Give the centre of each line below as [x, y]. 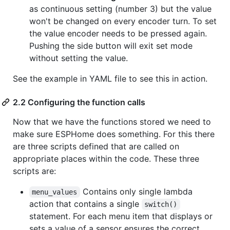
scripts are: [34, 171]
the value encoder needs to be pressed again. [118, 33]
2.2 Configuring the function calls [79, 102]
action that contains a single [85, 204]
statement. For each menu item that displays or [121, 216]
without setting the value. [79, 58]
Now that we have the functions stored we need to [112, 121]
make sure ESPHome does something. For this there [114, 134]
